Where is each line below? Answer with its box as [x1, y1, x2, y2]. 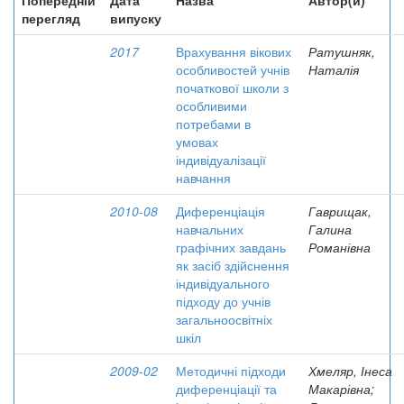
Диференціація [176, 202, 265, 220]
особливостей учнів [176, 60, 289, 78]
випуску [110, 9, 161, 27]
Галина [308, 220, 352, 238]
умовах [176, 133, 218, 151]
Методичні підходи [176, 362, 286, 380]
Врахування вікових [176, 42, 291, 60]
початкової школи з [176, 78, 289, 96]
